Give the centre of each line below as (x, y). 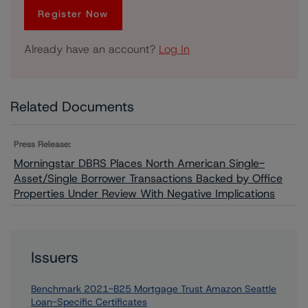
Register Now (73, 14)
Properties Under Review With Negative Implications (144, 194)
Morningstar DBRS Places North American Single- (139, 163)
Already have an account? (91, 49)
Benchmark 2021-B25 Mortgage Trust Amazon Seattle (154, 289)
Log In (174, 49)
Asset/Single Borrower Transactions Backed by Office (148, 178)
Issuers (55, 257)
